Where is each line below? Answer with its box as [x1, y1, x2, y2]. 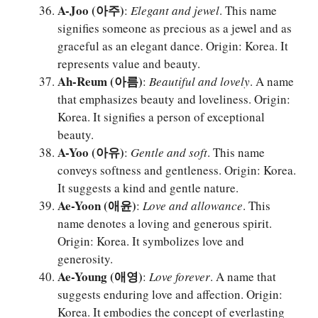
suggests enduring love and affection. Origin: [57, 286, 283, 303]
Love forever [149, 268, 210, 285]
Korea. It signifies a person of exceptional [57, 109, 265, 126]
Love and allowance [143, 197, 243, 214]
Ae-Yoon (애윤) [57, 197, 136, 215]
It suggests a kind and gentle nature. [57, 180, 238, 197]
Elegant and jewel [131, 2, 219, 19]
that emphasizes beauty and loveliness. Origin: [57, 91, 290, 108]
